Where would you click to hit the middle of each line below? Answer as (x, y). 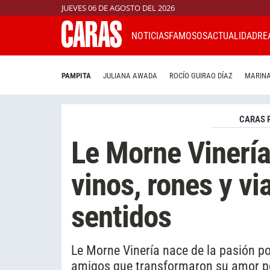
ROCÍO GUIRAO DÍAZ (201, 76)
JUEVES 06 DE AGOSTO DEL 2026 (118, 8)
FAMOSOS (188, 36)
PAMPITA (76, 76)
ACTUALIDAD (232, 36)
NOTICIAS (150, 36)
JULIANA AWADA (130, 76)
